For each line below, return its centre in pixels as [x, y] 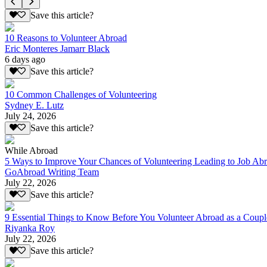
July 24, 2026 [30, 116]
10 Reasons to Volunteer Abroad [66, 38]
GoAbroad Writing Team [52, 172]
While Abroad [31, 151]
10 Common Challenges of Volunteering [81, 94]
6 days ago [25, 60]
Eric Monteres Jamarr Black [57, 49]
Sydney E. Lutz [34, 105]
